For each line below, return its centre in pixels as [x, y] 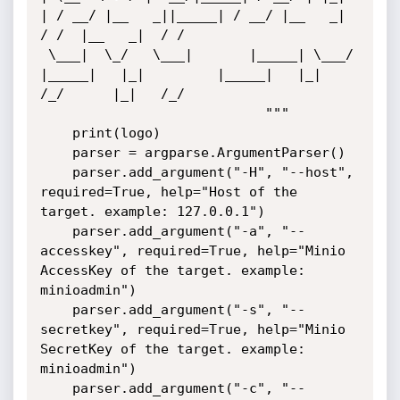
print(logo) [56, 133]
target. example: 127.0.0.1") [152, 212]
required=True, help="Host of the [168, 192]
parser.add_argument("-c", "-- [56, 388]
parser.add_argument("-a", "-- [56, 231]
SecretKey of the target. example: [172, 349]
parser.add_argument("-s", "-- [56, 310]
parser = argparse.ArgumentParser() [56, 153]
